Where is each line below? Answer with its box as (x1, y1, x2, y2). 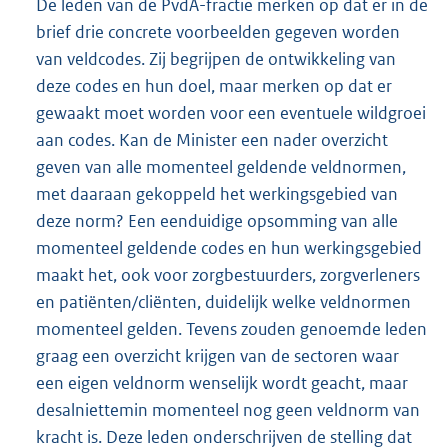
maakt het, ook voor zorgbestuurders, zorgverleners (36, 263, 420, 286)
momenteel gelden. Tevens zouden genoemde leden (36, 317, 427, 340)
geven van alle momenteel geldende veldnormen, (36, 155, 406, 178)
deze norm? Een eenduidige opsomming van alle (36, 209, 398, 232)
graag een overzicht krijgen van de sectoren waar (36, 344, 399, 367)
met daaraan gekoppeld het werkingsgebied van (36, 182, 398, 205)
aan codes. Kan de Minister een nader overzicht (36, 128, 388, 151)
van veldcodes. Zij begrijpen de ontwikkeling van (36, 47, 396, 70)
